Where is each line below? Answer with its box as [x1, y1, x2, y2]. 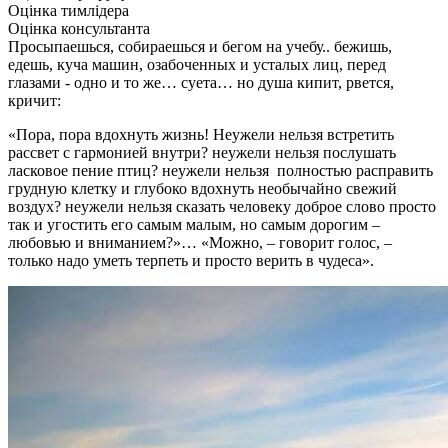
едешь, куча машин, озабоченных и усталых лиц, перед [8, 55, 386, 73]
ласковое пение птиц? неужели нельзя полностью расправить [8, 161, 433, 179]
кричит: [8, 91, 61, 109]
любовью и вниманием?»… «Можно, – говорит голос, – [8, 233, 392, 251]
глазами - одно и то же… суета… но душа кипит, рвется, [8, 73, 394, 91]
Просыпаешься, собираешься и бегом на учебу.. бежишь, [8, 37, 392, 55]
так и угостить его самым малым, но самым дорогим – [8, 215, 380, 233]
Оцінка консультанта [8, 19, 150, 37]
